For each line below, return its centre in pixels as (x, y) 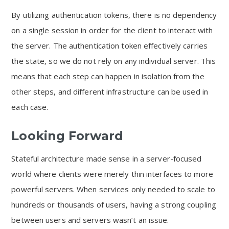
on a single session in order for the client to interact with (112, 30)
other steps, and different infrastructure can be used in (110, 91)
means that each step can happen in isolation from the (108, 76)
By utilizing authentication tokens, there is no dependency (114, 15)
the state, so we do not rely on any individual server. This (114, 61)
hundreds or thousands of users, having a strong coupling (114, 204)
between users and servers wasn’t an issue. (90, 220)
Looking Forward (67, 136)
